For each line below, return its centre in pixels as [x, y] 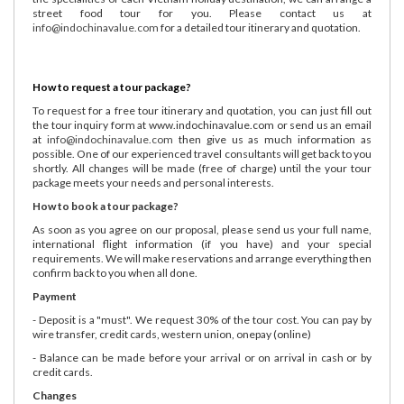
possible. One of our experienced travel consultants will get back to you [202, 153]
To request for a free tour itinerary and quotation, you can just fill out [202, 110]
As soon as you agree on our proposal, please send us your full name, [202, 229]
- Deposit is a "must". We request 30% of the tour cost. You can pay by [202, 319]
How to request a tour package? [112, 87]
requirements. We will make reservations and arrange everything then [202, 258]
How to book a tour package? [106, 206]
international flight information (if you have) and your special [202, 243]
